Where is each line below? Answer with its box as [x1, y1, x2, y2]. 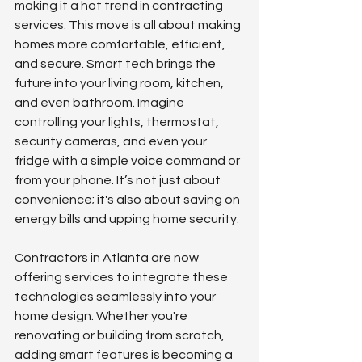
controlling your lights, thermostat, [15, 116, 221, 129]
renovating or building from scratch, [15, 329, 227, 343]
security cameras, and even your [15, 135, 209, 149]
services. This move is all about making [15, 19, 243, 32]
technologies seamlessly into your [15, 290, 218, 304]
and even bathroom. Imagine [15, 96, 187, 110]
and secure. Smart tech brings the [15, 57, 218, 71]
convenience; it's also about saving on [15, 193, 242, 207]
